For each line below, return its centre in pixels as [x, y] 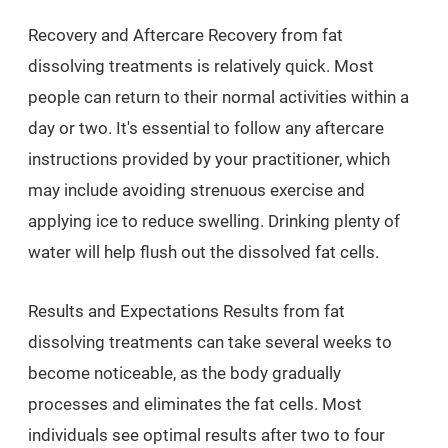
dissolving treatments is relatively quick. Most [201, 65]
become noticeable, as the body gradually [184, 372]
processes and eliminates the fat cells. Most [195, 403]
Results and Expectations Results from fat [186, 310]
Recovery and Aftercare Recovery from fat [185, 34]
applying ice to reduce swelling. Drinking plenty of [214, 220]
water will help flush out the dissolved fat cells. [203, 251]
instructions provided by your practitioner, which [209, 158]
